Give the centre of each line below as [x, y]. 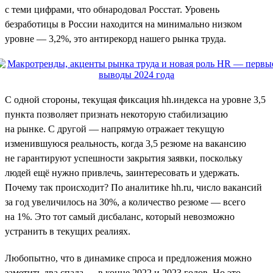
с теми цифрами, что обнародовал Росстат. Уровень [112, 9]
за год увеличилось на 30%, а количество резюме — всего [125, 202]
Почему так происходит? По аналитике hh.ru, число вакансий [133, 187]
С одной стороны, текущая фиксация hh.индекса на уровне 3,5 [135, 99]
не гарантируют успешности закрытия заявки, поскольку [124, 158]
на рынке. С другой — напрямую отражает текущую [115, 129]
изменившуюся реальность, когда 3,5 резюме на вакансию [126, 143]
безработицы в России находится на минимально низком [123, 24]
